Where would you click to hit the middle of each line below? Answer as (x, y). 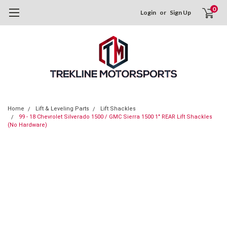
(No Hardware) (27, 125)
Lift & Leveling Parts (62, 109)
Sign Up (181, 12)
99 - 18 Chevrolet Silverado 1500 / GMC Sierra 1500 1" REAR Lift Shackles (116, 117)
